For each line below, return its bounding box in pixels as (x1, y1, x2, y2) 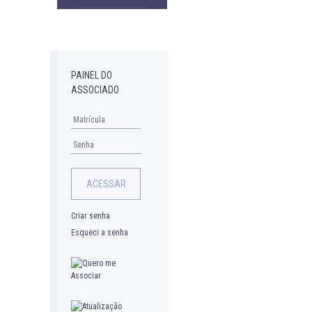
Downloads (101, 14, 146, 25)
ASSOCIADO (71, 84, 119, 95)
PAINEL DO (71, 70, 112, 81)
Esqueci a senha (71, 227, 128, 237)
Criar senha (71, 210, 110, 221)
